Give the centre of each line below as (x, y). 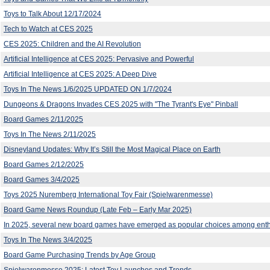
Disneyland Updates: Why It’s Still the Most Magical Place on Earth (112, 149)
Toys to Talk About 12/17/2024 (52, 14)
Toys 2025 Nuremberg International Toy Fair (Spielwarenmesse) (108, 194)
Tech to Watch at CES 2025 (48, 29)
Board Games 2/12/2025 (44, 164)
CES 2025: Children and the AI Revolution (72, 44)
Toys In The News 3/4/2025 (48, 240)
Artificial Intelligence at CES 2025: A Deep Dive (80, 74)
